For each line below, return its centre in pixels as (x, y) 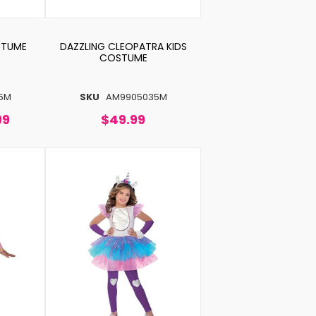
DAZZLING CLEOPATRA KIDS (123, 46)
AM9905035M (136, 97)
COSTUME (123, 57)
